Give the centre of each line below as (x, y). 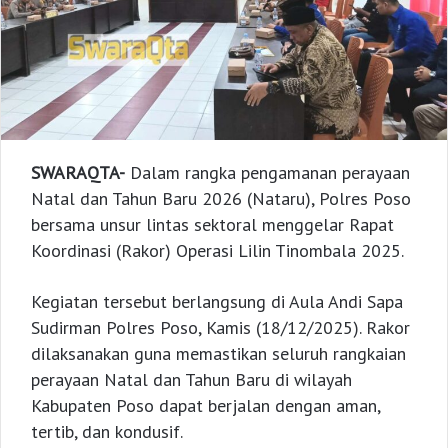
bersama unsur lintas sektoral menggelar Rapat (212, 225)
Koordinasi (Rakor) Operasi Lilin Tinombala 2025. (217, 251)
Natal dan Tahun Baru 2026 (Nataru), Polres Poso (221, 199)
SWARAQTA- (78, 173)
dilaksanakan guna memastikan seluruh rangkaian (218, 354)
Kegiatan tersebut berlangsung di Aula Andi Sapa (217, 302)
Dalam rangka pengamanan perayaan (267, 173)
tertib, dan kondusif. (107, 432)
